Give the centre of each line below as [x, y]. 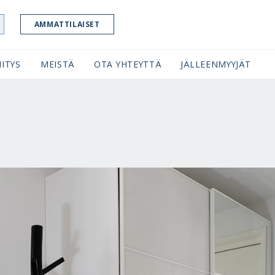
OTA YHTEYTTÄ [128, 64]
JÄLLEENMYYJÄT [216, 64]
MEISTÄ [57, 64]
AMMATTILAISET [67, 25]
